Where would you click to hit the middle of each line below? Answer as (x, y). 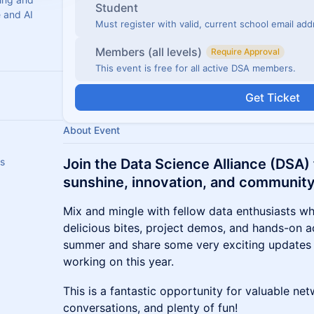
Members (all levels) (149, 52)
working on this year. (118, 261)
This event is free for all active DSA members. (196, 68)
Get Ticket (273, 97)
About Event (91, 130)
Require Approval (245, 52)
